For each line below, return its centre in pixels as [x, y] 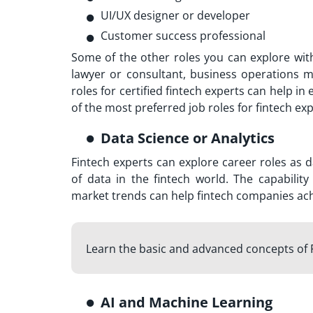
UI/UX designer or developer [175, 15]
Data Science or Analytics [188, 138]
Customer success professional [183, 35]
